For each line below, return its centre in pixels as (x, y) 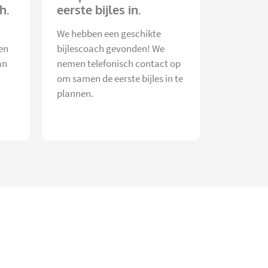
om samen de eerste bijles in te (120, 78)
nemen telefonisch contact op (119, 63)
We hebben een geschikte (109, 33)
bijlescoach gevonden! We (111, 48)
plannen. (75, 93)
